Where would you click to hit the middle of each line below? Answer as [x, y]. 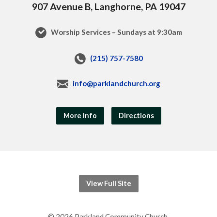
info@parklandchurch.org [116, 83]
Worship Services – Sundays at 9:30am [116, 32]
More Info [80, 115]
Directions [136, 115]
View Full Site [108, 183]
